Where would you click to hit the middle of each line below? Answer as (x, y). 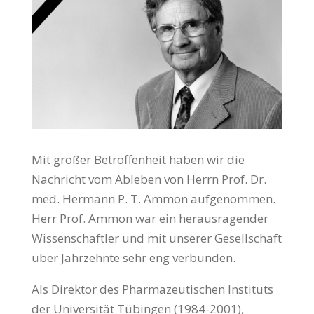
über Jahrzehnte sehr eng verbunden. (133, 257)
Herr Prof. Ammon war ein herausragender (150, 218)
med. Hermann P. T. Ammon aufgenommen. (153, 198)
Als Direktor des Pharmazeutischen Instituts (152, 289)
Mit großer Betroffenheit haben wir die (138, 159)
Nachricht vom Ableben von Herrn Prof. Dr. (149, 179)
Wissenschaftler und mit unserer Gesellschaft (156, 238)
